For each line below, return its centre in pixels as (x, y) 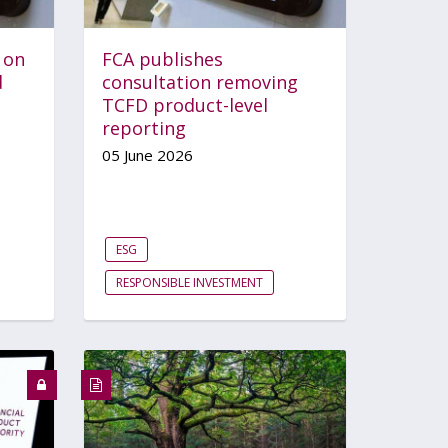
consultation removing (199, 81)
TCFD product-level (184, 104)
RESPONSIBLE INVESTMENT (189, 282)
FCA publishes (162, 58)
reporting (143, 127)
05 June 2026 (147, 154)
